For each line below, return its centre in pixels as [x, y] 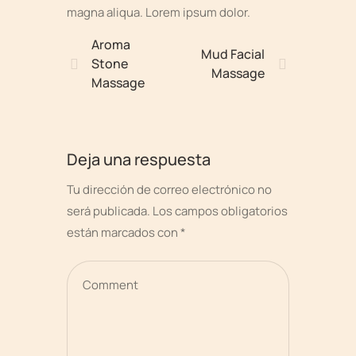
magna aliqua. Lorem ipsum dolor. [159, 12]
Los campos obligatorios [220, 211]
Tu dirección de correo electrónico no [169, 189]
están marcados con [124, 232]
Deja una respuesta [139, 159]
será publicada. [108, 211]
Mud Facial [233, 54]
